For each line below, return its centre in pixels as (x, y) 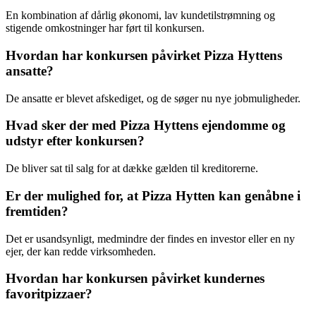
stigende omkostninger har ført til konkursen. (105, 28)
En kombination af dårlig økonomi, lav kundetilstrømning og (140, 16)
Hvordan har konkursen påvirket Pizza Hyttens (144, 55)
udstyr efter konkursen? (75, 141)
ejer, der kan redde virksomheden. (81, 251)
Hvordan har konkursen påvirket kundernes (135, 279)
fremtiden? (37, 211)
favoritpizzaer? (49, 294)
